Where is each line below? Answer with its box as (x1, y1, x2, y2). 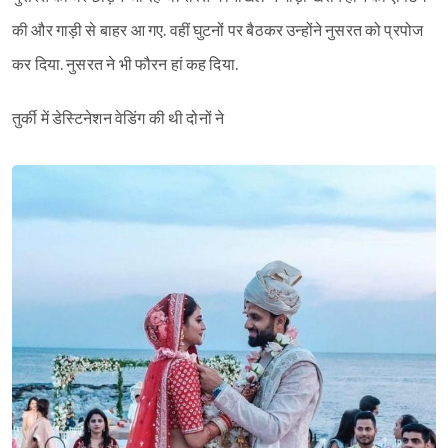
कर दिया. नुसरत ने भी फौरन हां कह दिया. (12, 55, 239, 75)
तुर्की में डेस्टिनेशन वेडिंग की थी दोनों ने (12, 109, 225, 129)
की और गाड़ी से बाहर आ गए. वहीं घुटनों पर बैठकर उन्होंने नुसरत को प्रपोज (12, 21, 424, 41)
